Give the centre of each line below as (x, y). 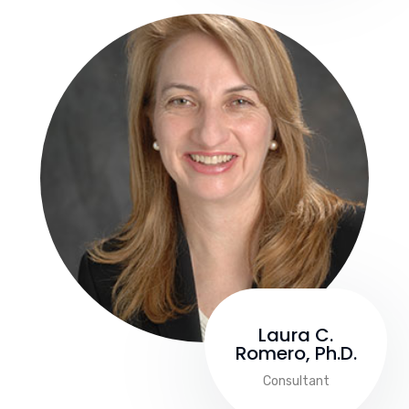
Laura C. (296, 335)
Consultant (296, 381)
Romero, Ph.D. (296, 353)
